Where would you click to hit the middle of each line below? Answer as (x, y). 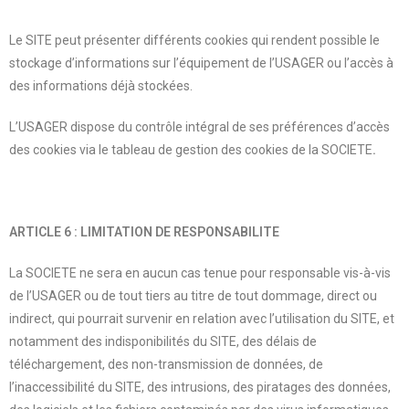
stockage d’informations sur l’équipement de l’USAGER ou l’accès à (201, 63)
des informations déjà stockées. (101, 85)
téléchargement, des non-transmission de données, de (166, 364)
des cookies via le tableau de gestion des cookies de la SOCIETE (191, 149)
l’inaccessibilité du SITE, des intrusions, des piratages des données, (200, 387)
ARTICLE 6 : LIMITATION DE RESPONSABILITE (144, 231)
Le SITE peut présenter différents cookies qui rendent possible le (194, 40)
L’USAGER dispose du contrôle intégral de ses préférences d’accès (199, 126)
